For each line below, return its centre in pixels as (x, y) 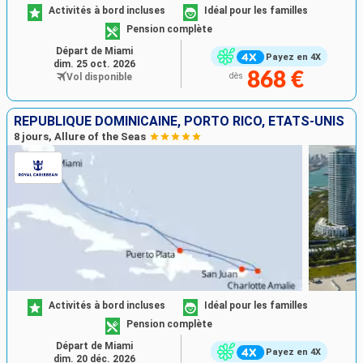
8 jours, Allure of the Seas (80, 137)
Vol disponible (99, 77)
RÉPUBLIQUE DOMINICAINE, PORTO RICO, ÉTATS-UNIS (179, 122)
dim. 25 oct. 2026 (94, 64)
